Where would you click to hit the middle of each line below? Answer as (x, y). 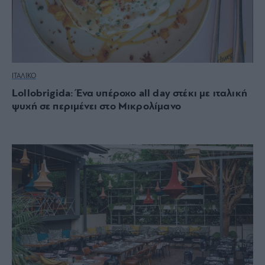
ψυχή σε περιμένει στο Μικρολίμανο (96, 106)
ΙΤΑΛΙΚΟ (24, 76)
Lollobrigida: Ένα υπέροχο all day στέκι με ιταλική (130, 93)
